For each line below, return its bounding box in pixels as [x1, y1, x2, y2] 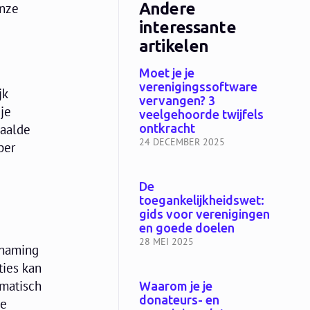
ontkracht [138, 121, 195, 137]
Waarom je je [138, 279, 212, 295]
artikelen [138, 36, 209, 57]
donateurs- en [138, 293, 219, 309]
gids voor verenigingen [138, 207, 270, 223]
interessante [138, 17, 237, 38]
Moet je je [138, 66, 194, 82]
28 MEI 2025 [138, 235, 194, 248]
